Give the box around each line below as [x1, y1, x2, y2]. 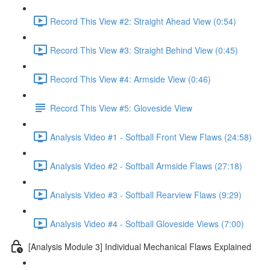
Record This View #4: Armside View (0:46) [50, 72, 211, 85]
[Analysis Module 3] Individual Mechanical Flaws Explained [28, 240, 251, 253]
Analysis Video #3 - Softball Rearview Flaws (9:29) [50, 188, 242, 201]
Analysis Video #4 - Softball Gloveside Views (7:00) [50, 217, 244, 230]
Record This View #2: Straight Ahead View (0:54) [50, 14, 236, 27]
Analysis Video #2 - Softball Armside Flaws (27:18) [50, 159, 242, 172]
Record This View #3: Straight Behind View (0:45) [50, 43, 238, 56]
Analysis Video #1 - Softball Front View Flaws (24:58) [50, 130, 252, 143]
